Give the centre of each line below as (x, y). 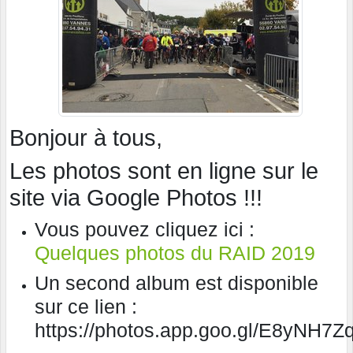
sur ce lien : (86, 307)
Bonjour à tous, (86, 138)
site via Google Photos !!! (136, 198)
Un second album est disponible (176, 283)
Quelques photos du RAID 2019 (175, 253)
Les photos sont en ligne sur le (164, 171)
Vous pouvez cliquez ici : (145, 230)
